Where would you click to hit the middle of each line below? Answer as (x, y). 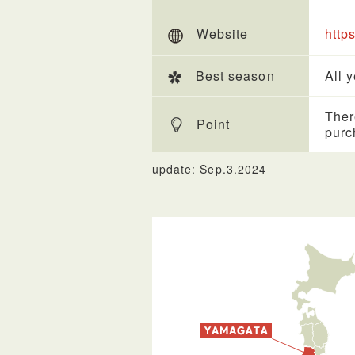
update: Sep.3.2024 (209, 169)
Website (223, 34)
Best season (235, 76)
